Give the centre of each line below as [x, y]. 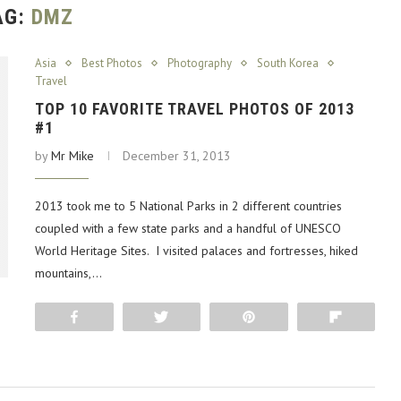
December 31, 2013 [177, 156]
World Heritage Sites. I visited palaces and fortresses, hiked [196, 251]
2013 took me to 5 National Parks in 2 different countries [188, 206]
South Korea [288, 63]
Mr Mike [73, 156]
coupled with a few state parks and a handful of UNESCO [188, 228]
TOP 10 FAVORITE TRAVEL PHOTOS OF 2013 [195, 109]
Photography [200, 63]
